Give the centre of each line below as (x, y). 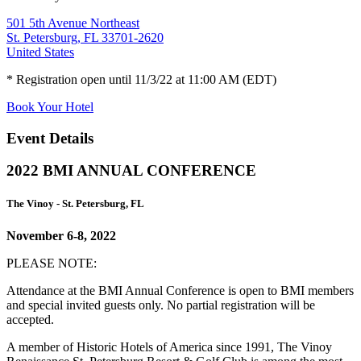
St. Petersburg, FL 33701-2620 (85, 37)
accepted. (30, 319)
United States (40, 52)
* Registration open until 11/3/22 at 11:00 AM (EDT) (141, 79)
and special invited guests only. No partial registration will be (161, 305)
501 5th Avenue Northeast (73, 23)
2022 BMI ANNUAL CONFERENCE (131, 171)
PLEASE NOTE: (52, 263)
